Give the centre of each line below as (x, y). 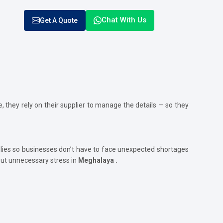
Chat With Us (124, 20)
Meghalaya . (98, 160)
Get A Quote (59, 20)
